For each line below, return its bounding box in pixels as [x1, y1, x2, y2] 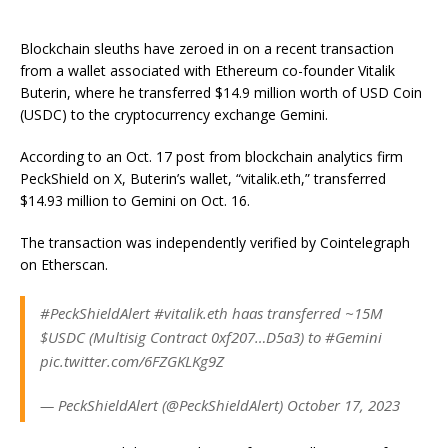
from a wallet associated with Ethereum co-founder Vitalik [20, 61, 395, 80]
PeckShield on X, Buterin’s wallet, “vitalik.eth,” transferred [20, 169, 386, 188]
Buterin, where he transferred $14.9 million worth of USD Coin [20, 83, 422, 102]
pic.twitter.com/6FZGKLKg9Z [40, 351, 224, 371]
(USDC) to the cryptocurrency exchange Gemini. [20, 105, 328, 124]
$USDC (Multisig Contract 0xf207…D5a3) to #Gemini [40, 327, 382, 347]
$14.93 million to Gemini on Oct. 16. [20, 191, 250, 210]
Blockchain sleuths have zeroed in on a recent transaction [20, 39, 394, 58]
